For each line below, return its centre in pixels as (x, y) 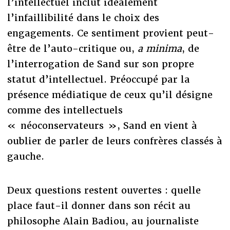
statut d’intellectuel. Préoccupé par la (98, 79)
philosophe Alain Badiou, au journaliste (103, 221)
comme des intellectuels (65, 110)
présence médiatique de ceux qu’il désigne (110, 94)
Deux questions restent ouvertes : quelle (104, 190)
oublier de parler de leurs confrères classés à (114, 141)
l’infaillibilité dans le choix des (83, 17)
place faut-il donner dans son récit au (99, 205)
